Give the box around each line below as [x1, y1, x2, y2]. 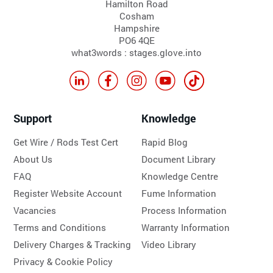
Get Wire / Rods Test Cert [13, 135, 119, 148]
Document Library [141, 152, 216, 165]
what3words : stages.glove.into [71, 46, 202, 58]
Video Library [141, 238, 197, 250]
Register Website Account [13, 186, 122, 199]
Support [13, 110, 52, 126]
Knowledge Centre [141, 169, 219, 182]
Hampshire [113, 21, 160, 34]
